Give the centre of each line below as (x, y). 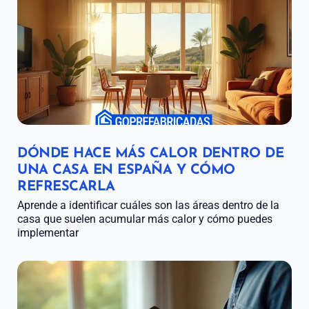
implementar (48, 233)
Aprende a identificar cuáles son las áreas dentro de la (148, 206)
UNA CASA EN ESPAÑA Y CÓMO (126, 171)
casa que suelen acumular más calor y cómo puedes (145, 219)
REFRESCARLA (66, 187)
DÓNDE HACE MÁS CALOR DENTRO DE (150, 154)
